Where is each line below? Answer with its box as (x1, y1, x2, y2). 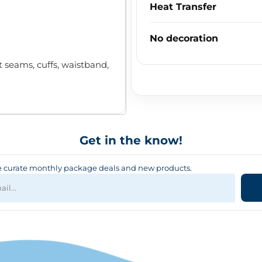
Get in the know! (80, 133, 182, 148)
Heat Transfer (150, 1, 216, 13)
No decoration (150, 33, 218, 44)
